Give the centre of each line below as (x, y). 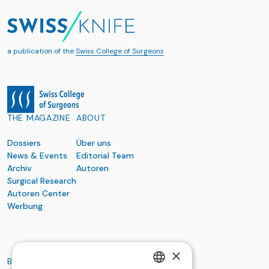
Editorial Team (105, 156)
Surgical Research (42, 181)
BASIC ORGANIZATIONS (56, 261)
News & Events (37, 156)
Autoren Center (38, 194)
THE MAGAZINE (39, 118)
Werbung (25, 206)
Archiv (20, 168)
